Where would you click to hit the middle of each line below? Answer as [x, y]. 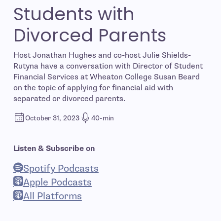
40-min [102, 118]
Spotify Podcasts [61, 168]
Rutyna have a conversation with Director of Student [108, 66]
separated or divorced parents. [69, 99]
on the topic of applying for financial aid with [93, 88]
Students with [74, 14]
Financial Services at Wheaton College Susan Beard [106, 77]
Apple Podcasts [57, 182]
